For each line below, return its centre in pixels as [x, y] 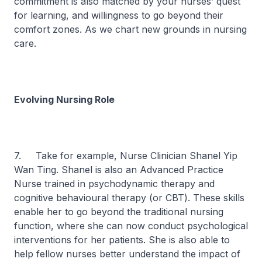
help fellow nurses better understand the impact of [127, 254]
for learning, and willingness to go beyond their [119, 15]
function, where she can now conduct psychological [131, 226]
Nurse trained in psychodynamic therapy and [114, 184]
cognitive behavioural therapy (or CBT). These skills [129, 198]
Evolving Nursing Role [64, 99]
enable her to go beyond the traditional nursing [119, 212]
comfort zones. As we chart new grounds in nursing [130, 29]
